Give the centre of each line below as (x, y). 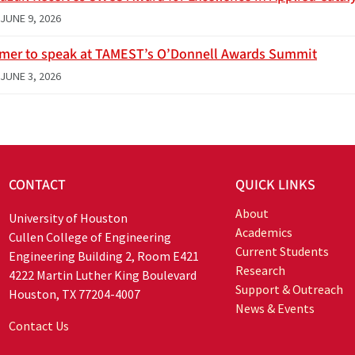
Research (261, 270)
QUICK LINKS (276, 185)
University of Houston (69, 218)
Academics (264, 232)
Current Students (282, 251)
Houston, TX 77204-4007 (75, 294)
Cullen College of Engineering (90, 237)
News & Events (275, 308)
